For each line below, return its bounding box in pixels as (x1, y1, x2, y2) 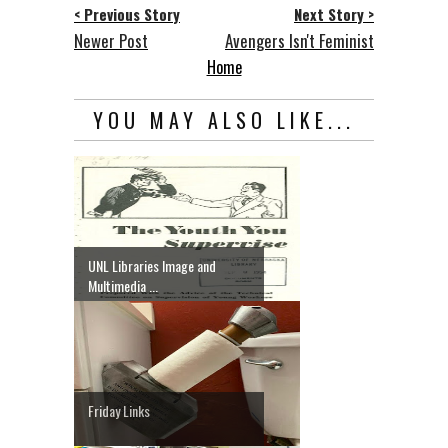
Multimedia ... (88, 274, 158, 296)
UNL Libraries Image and (88, 254, 216, 276)
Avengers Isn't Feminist (225, 27, 374, 53)
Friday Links (88, 399, 150, 421)
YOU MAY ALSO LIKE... (93, 104, 355, 135)
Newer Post (74, 27, 148, 53)
